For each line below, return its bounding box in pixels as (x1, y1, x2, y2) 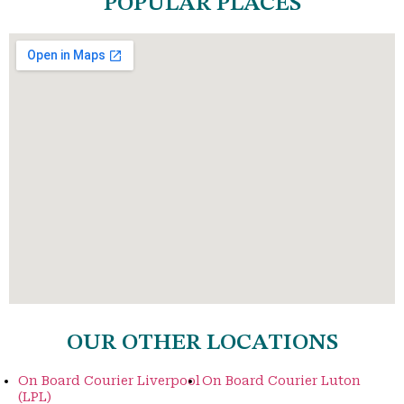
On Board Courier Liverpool (18, 373, 200, 389)
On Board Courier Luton (202, 373, 361, 389)
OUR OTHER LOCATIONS (66, 332, 338, 355)
